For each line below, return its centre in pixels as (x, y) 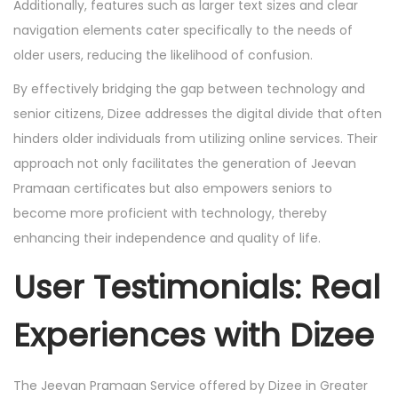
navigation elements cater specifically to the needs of (183, 30)
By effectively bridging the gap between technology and (189, 89)
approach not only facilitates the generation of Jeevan (185, 163)
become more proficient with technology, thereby (170, 213)
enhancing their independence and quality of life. (167, 238)
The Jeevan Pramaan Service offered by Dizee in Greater (191, 386)
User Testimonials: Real (197, 287)
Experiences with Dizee (194, 335)
